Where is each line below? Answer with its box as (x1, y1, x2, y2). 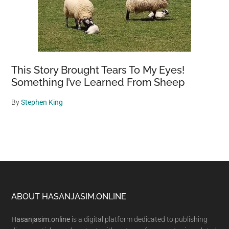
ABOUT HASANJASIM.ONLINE (11, 192, 127, 202)
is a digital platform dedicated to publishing (70, 215, 208, 224)
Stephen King (21, 98, 63, 107)
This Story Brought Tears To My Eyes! (11, 64, 185, 77)
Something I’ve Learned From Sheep (11, 76, 185, 89)
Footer (11, 191, 58, 210)
